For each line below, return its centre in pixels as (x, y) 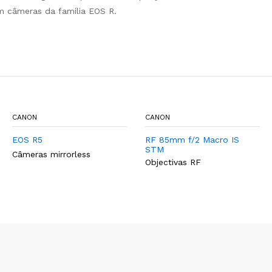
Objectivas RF (173, 162)
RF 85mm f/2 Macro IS (192, 140)
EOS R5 (27, 140)
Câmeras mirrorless (51, 154)
